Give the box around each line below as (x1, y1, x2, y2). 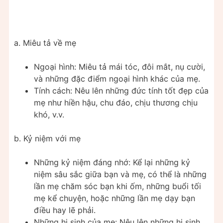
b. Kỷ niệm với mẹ (14, 133, 81, 143)
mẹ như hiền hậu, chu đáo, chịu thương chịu (34, 97, 198, 108)
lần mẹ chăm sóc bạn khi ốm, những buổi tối (34, 181, 201, 191)
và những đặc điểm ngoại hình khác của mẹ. (34, 73, 200, 84)
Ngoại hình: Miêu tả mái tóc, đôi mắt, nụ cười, (34, 61, 205, 72)
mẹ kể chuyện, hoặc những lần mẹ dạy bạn (34, 193, 195, 203)
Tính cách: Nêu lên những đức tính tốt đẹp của (34, 85, 209, 96)
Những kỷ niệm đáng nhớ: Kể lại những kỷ (34, 157, 190, 167)
